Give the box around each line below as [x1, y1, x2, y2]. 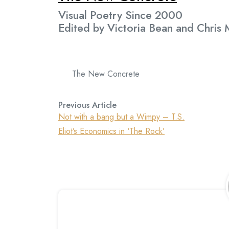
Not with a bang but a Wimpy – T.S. [58, 111, 185, 123]
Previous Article [58, 99, 117, 111]
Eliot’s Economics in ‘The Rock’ [58, 125, 165, 138]
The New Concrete [72, 68, 140, 80]
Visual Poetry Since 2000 [58, 7, 182, 23]
